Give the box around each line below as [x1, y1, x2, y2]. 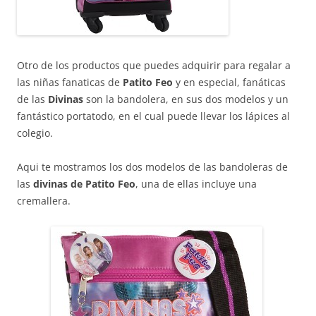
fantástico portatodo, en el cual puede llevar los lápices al [17, 109, 290, 123]
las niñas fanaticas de [17, 75, 123, 89]
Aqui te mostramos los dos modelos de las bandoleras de [17, 160, 288, 174]
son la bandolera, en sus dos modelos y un [83, 92, 288, 106]
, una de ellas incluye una [135, 177, 257, 190]
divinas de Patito [33, 177, 115, 190]
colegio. [17, 126, 53, 140]
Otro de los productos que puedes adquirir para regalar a [17, 59, 291, 72]
